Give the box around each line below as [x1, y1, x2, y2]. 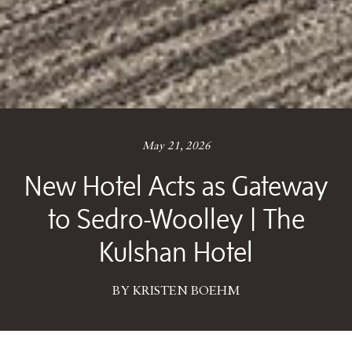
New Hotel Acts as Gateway [24, 170, 328, 201]
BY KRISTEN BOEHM [112, 285, 240, 298]
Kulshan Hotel [99, 236, 253, 267]
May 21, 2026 [141, 141, 211, 152]
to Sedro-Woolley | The [47, 203, 305, 234]
